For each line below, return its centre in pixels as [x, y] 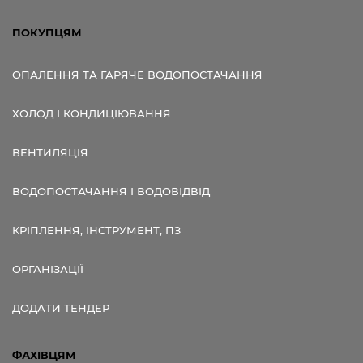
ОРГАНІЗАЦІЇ [48, 269]
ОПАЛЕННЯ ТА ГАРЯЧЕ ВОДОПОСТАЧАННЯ [137, 74]
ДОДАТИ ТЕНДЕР [61, 307]
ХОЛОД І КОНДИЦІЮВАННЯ [92, 113]
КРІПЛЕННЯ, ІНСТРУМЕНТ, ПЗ [96, 230]
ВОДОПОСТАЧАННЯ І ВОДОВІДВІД [111, 191]
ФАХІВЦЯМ [44, 354]
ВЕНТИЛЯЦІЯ [50, 152]
